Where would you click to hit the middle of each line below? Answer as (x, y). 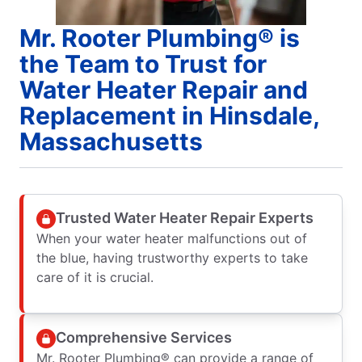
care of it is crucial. (95, 277)
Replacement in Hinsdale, (170, 115)
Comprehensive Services (144, 338)
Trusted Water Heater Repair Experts (185, 218)
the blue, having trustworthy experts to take (172, 257)
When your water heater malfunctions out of (172, 238)
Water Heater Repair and (164, 89)
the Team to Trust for (143, 63)
